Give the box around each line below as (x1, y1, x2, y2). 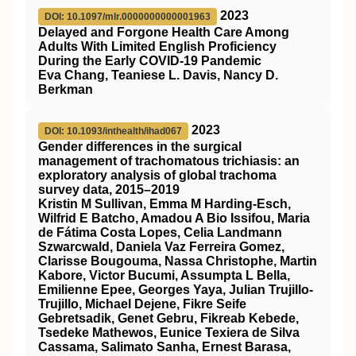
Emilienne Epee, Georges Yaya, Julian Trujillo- (38, 283, 313, 296)
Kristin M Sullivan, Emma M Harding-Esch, (38, 197, 291, 211)
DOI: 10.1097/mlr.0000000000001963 (44, 11, 211, 22)
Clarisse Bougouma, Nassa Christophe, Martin (38, 254, 317, 268)
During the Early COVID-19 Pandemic (38, 54, 261, 68)
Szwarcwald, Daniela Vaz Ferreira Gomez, (38, 240, 284, 253)
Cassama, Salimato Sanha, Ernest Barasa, (38, 340, 291, 354)
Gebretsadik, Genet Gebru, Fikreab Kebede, (38, 311, 299, 325)
